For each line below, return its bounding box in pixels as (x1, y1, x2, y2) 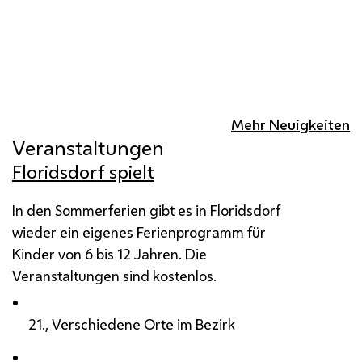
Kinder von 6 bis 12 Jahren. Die (12, 243, 207, 263)
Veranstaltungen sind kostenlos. (12, 265, 217, 285)
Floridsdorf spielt (12, 158, 154, 184)
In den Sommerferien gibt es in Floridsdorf (12, 200, 280, 220)
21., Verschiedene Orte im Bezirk (28, 314, 236, 334)
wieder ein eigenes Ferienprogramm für (12, 221, 266, 242)
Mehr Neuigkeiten (231, 114, 350, 134)
